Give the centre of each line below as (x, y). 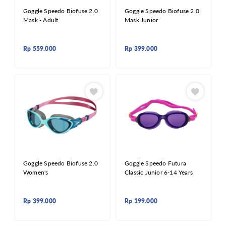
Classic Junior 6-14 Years (159, 172)
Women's (36, 172)
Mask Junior (142, 20)
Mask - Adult (41, 20)
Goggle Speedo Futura (155, 163)
